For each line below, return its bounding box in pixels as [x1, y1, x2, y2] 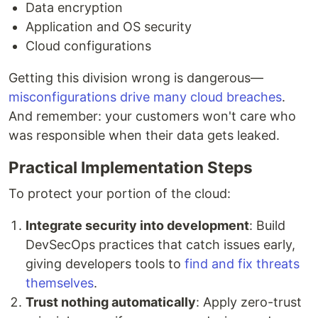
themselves [26, 275, 94, 290]
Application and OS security [26, 18, 192, 34]
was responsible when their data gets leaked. [9, 127, 280, 143]
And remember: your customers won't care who [9, 108, 296, 124]
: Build [249, 217, 285, 233]
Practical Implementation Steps [9, 157, 253, 177]
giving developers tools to [26, 256, 185, 271]
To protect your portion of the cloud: [9, 185, 231, 201]
